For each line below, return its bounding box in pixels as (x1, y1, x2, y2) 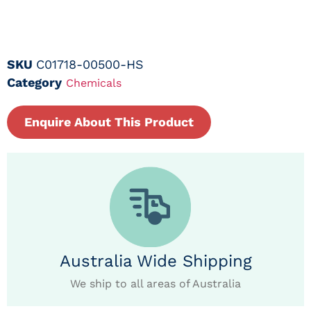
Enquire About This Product (24, 114, 194, 129)
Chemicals (66, 76, 121, 90)
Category (7, 74, 62, 90)
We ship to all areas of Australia (70, 277, 241, 291)
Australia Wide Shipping (59, 251, 252, 271)
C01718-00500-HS (36, 56, 144, 72)
